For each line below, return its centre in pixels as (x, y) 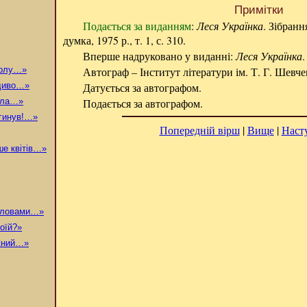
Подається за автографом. (143, 103)
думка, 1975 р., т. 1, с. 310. (124, 40)
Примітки (259, 10)
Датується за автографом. (142, 87)
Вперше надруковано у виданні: (159, 56)
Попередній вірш (199, 130)
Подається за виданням (137, 26)
